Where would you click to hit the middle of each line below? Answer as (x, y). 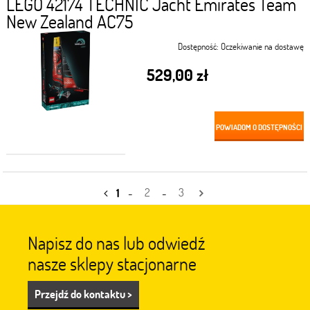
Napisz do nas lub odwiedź (116, 243)
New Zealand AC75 (69, 21)
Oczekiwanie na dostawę (263, 46)
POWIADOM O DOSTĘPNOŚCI (259, 127)
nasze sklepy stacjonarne (112, 264)
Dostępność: (199, 46)
